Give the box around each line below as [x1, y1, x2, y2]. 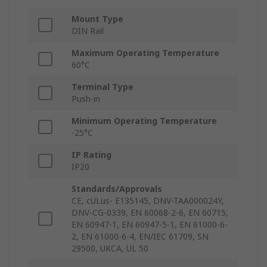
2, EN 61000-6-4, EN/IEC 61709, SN [72, 230, 209, 242]
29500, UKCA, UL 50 [72, 242, 148, 254]
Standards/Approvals [72, 182, 162, 194]
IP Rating [72, 148, 111, 160]
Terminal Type [72, 80, 133, 92]
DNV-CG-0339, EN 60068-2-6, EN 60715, [72, 206, 228, 218]
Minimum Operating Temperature [72, 114, 217, 126]
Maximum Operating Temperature [72, 46, 219, 58]
